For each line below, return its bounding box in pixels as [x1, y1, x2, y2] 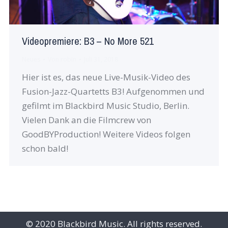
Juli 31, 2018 [83, 55, 118, 64]
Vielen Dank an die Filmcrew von [21, 114, 151, 126]
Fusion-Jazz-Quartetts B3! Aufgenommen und [21, 85, 205, 97]
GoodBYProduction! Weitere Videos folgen [21, 128, 190, 140]
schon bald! [21, 142, 72, 154]
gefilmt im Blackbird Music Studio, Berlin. [21, 100, 189, 111]
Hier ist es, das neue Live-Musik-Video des [21, 71, 190, 83]
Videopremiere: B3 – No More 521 [21, 32, 154, 51]
